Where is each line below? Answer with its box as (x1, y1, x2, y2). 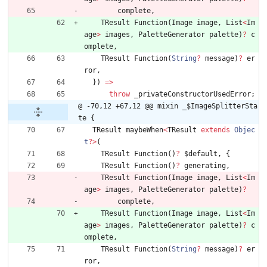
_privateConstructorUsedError (134, 90, 251, 99)
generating (184, 162, 226, 170)
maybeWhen (126, 126, 163, 135)
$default (184, 150, 218, 159)
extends (201, 126, 230, 135)
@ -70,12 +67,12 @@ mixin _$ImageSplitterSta (78, 102, 257, 111)
